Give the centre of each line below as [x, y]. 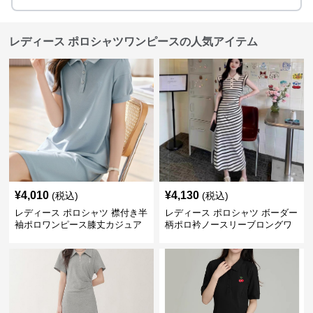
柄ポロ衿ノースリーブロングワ [228, 225]
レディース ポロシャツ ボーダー [231, 213]
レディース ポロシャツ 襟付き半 [81, 213]
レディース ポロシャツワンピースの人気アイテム [134, 42]
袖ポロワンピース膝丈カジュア [79, 225]
